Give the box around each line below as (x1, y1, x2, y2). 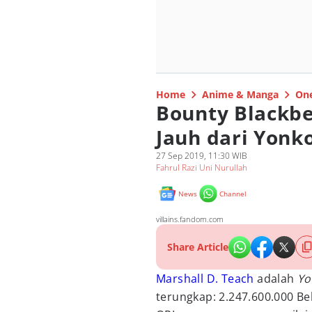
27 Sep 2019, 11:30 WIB (156, 150, 247, 162)
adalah (253, 271, 298, 286)
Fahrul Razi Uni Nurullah (156, 162, 247, 173)
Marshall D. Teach (156, 271, 254, 286)
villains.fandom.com (156, 214, 224, 224)
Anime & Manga (202, 88, 279, 101)
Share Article (167, 240, 228, 253)
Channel (219, 189, 247, 198)
